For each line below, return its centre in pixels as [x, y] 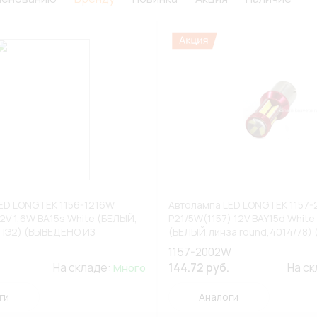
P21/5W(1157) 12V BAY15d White [241, 218]
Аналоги [219, 297]
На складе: [83, 267]
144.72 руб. [198, 267]
